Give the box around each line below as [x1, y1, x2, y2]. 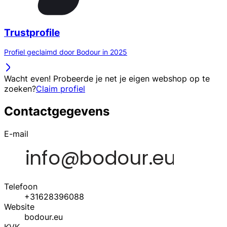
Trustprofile [4, 26, 60, 39]
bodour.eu [24, 212, 63, 222]
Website [4, 202, 34, 212]
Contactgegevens [4, 104, 109, 119]
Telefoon [4, 181, 37, 192]
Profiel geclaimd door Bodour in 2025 [4, 48, 127, 57]
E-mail [4, 129, 28, 139]
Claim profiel [36, 84, 85, 94]
